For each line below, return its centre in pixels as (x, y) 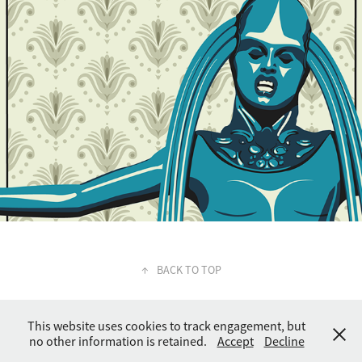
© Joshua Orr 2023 (181, 348)
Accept (235, 342)
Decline (284, 342)
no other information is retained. (119, 342)
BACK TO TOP (189, 270)
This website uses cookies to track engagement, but (166, 326)
